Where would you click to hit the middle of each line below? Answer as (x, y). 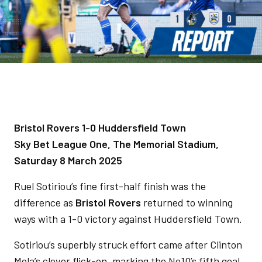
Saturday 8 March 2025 (68, 160)
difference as (45, 202)
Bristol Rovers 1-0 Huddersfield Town (100, 127)
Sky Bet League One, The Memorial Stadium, (116, 144)
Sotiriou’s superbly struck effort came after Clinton (128, 244)
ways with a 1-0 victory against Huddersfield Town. (128, 219)
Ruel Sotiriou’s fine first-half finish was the (110, 186)
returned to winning (187, 202)
